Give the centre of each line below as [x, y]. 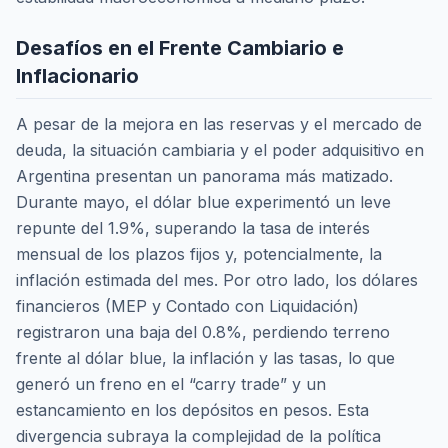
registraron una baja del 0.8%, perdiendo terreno [203, 331]
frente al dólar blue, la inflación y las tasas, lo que [205, 357]
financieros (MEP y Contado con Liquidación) [187, 305]
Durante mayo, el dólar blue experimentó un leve [203, 201]
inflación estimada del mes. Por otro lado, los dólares [217, 279]
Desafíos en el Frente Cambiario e [180, 47]
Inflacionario [77, 75]
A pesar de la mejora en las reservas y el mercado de [219, 123]
